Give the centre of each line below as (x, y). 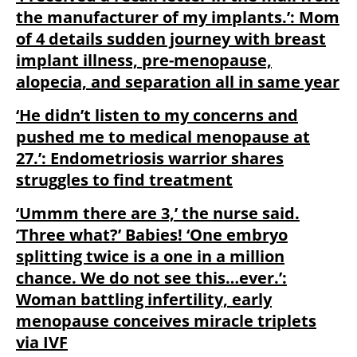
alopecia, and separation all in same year (178, 81)
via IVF (42, 342)
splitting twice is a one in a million (150, 256)
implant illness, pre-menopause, (144, 60)
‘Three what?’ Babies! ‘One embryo (152, 234)
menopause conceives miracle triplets (166, 320)
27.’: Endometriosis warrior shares (150, 158)
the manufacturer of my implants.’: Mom (178, 17)
